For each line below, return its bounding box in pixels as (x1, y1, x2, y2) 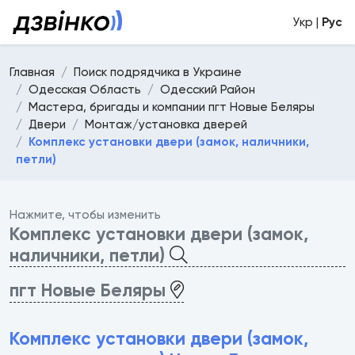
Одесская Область (29, 82, 141, 97)
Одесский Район (160, 82, 255, 97)
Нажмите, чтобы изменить (10, 208, 161, 222)
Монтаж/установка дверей (85, 117, 247, 132)
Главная (10, 65, 55, 79)
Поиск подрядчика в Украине (74, 65, 242, 79)
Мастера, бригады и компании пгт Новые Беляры (29, 100, 315, 114)
